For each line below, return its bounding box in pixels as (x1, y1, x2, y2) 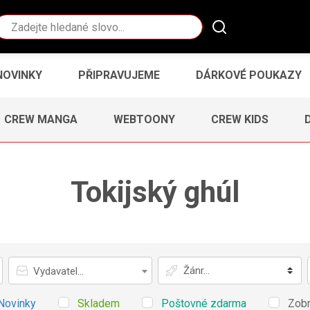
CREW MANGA (4, 112, 77, 126)
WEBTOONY (113, 112, 175, 126)
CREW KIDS (211, 112, 268, 126)
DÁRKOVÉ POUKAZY (196, 68, 302, 82)
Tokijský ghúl (71, 175, 239, 210)
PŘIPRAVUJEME (78, 68, 160, 82)
